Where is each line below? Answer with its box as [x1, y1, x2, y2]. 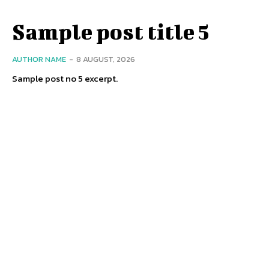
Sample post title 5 [12, 19, 209, 44]
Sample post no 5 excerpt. [12, 71, 118, 86]
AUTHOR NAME [12, 53, 66, 65]
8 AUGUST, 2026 [76, 53, 135, 65]
